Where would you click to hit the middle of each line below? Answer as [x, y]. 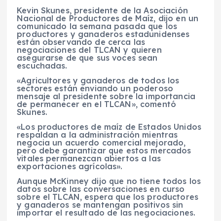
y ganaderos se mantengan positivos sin [100, 204]
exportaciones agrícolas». [70, 166]
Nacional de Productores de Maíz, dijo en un [108, 18]
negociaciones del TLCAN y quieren [89, 50]
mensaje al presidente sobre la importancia [106, 96]
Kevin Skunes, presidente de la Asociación [102, 10]
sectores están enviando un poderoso [95, 88]
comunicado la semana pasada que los [97, 26]
